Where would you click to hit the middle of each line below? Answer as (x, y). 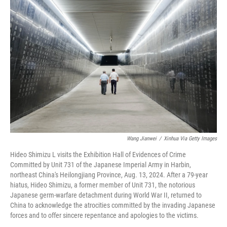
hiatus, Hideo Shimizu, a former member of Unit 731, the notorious (103, 185)
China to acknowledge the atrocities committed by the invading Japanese (113, 205)
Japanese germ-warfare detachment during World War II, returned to (106, 195)
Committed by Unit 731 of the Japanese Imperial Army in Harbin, (101, 165)
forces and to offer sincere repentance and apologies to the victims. (104, 215)
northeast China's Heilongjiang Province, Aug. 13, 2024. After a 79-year (109, 175)
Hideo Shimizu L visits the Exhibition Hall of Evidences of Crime (98, 155)
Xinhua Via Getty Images (190, 139)
